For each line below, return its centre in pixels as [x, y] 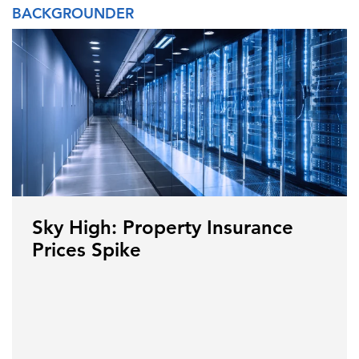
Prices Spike [87, 249]
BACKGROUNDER [73, 13]
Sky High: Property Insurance [163, 227]
